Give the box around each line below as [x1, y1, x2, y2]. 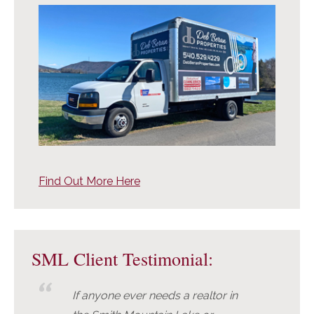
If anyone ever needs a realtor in [72, 289, 238, 303]
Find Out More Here [39, 175, 140, 189]
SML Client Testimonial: [32, 247, 213, 271]
